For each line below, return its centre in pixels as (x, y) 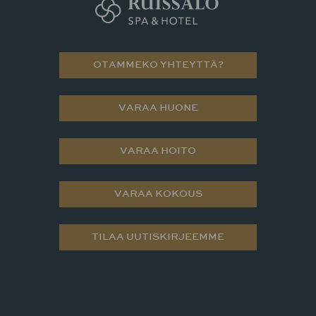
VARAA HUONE (158, 108)
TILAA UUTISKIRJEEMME (158, 237)
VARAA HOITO (158, 151)
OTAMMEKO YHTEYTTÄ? (158, 65)
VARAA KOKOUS (158, 194)
